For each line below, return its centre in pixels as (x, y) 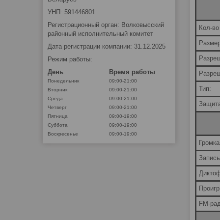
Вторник (57, 90)
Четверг (57, 108)
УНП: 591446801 (71, 12)
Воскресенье (63, 134)
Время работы (132, 72)
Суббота (58, 125)
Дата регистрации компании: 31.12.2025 (107, 47)
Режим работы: (70, 59)
